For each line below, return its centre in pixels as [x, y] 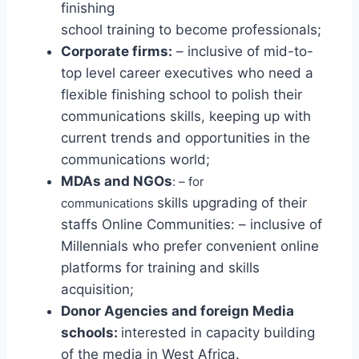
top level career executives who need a [187, 73]
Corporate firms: [117, 51]
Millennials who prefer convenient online [190, 246]
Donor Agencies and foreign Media [177, 311]
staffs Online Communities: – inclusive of [192, 224]
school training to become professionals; [191, 30]
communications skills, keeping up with [186, 116]
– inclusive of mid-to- [243, 51]
